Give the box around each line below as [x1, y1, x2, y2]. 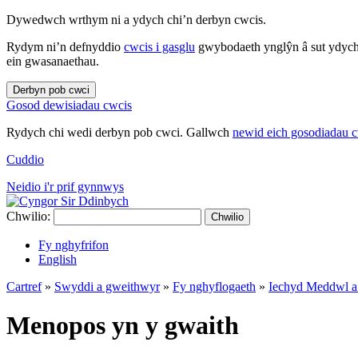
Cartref [6, 280, 42, 293]
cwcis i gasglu [124, 40, 195, 54]
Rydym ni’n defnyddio [6, 40, 124, 54]
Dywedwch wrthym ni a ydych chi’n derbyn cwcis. [6, 13, 266, 26]
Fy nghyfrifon [38, 238, 109, 252]
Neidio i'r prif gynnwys [6, 180, 124, 193]
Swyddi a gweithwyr [54, 280, 160, 293]
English [38, 253, 77, 266]
